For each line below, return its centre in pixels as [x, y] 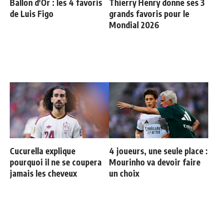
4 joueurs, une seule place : [158, 151]
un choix [124, 173]
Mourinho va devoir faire [155, 162]
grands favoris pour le [149, 14]
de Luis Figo [32, 14]
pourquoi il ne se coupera [56, 162]
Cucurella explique [43, 151]
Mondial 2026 [134, 25]
